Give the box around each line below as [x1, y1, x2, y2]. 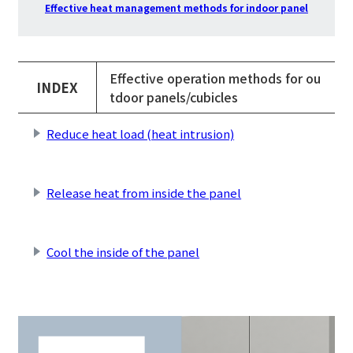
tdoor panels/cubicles [110, 87, 239, 106]
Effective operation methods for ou [110, 68, 321, 87]
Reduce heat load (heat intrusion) [46, 124, 235, 142]
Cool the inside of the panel [46, 243, 200, 260]
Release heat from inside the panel [46, 184, 242, 201]
